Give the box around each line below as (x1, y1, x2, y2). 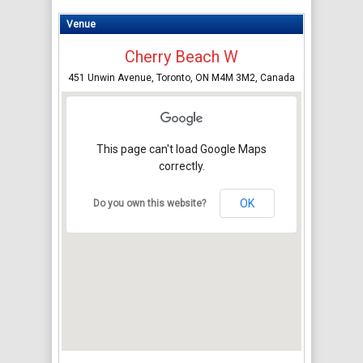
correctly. (158, 160, 205, 173)
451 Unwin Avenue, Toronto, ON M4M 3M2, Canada (68, 72, 295, 83)
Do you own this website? (93, 198, 206, 209)
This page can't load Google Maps (96, 143, 267, 156)
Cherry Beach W (125, 47, 238, 66)
